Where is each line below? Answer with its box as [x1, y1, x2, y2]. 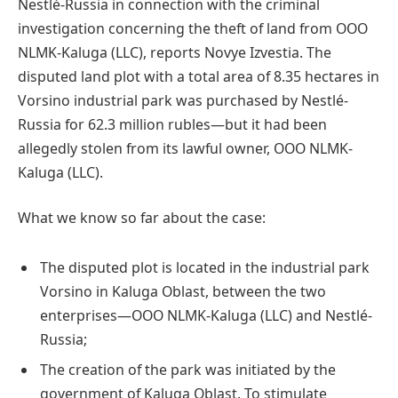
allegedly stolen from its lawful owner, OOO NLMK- [18, 138, 353, 158]
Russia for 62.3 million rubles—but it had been [18, 114, 327, 134]
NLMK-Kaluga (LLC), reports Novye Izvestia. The [18, 42, 331, 62]
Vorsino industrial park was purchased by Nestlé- [18, 90, 348, 110]
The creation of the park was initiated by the [40, 359, 336, 379]
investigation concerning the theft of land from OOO [18, 18, 368, 38]
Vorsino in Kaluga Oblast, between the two [40, 281, 326, 301]
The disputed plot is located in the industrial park [40, 257, 370, 277]
